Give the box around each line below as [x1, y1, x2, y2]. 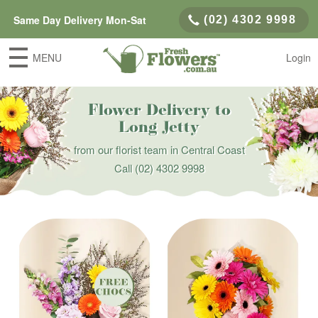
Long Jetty [119, 120, 199, 136]
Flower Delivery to [87, 103, 231, 119]
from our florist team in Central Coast [73, 142, 245, 157]
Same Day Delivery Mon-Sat [13, 13, 146, 27]
